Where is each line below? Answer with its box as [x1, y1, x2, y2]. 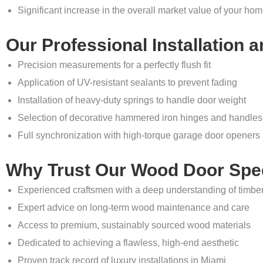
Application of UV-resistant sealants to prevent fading [18, 77, 237, 88]
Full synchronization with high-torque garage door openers [18, 130, 260, 141]
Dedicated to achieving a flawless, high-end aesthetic [18, 238, 239, 248]
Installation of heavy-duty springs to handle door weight [18, 95, 246, 106]
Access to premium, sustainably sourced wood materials [18, 220, 251, 231]
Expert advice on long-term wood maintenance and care [18, 203, 249, 213]
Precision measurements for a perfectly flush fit [18, 60, 211, 70]
